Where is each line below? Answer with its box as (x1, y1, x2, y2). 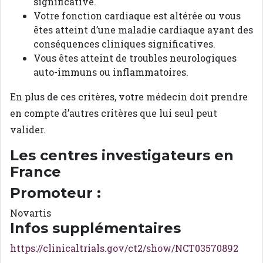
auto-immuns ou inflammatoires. (33, 65, 188, 78)
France (10, 163, 61, 180)
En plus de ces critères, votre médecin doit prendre (10, 90, 248, 103)
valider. (10, 123, 46, 136)
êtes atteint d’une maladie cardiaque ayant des (33, 23, 253, 36)
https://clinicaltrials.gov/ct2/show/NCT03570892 (10, 241, 238, 254)
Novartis (10, 206, 51, 219)
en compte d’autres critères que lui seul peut (10, 106, 217, 119)
